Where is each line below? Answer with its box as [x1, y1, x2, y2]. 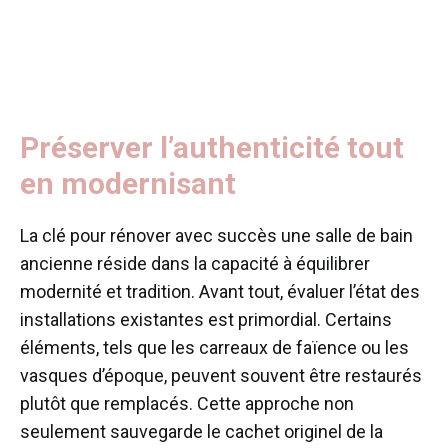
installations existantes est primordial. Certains [20, 308, 392, 330]
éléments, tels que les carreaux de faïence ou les [20, 336, 409, 358]
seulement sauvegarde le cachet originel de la [20, 420, 383, 442]
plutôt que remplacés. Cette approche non [20, 392, 354, 414]
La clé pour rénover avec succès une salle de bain [20, 224, 413, 246]
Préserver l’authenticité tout [20, 129, 404, 165]
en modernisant [20, 165, 243, 201]
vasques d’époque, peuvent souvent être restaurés [20, 364, 422, 386]
